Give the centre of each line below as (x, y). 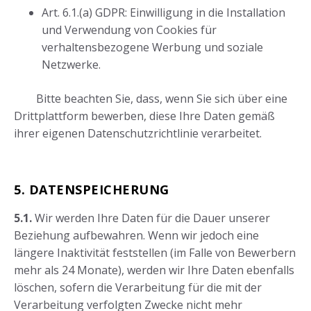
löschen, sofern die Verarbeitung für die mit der (138, 288)
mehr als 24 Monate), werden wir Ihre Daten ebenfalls (154, 270)
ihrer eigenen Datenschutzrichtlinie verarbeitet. (138, 134)
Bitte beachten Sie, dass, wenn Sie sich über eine (162, 99)
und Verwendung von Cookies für (129, 30)
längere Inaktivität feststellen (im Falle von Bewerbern (155, 253)
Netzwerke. (71, 65)
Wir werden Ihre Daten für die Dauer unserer (151, 218)
